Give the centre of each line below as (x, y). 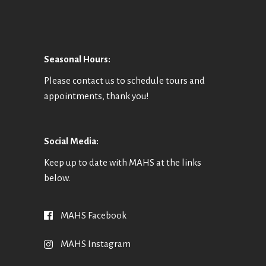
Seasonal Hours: (77, 59)
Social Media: (71, 141)
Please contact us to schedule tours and (124, 81)
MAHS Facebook (94, 215)
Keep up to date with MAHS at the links (123, 163)
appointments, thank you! (96, 96)
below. (57, 178)
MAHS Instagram (96, 244)
